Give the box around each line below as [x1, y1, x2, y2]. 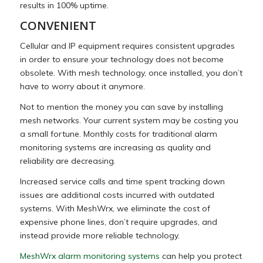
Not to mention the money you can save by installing [19, 101, 223, 112]
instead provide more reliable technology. [19, 230, 180, 241]
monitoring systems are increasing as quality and [19, 141, 211, 153]
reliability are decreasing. [19, 155, 116, 166]
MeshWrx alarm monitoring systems [19, 250, 160, 261]
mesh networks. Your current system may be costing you [19, 114, 238, 126]
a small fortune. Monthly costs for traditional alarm [19, 128, 217, 139]
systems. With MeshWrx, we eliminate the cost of [19, 203, 210, 214]
